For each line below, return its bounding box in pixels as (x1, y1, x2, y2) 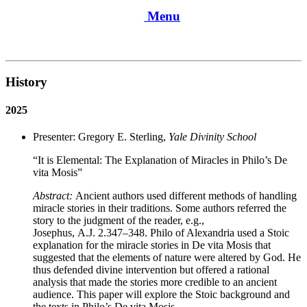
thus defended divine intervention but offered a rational (33, 264, 269, 276)
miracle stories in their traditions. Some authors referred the (33, 202, 286, 214)
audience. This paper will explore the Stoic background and (33, 288, 290, 301)
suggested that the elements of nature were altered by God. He (33, 251, 301, 264)
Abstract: (33, 190, 75, 202)
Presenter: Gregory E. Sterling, (33, 131, 169, 143)
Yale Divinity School (169, 131, 256, 143)
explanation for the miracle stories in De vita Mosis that (33, 239, 271, 251)
